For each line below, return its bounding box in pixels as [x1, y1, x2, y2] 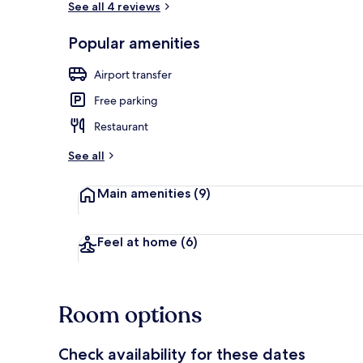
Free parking [94, 92, 158, 108]
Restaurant [94, 118, 148, 134]
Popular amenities [68, 32, 200, 53]
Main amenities [97, 185, 194, 201]
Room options [58, 299, 202, 331]
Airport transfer [94, 66, 172, 82]
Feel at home [97, 233, 181, 250]
